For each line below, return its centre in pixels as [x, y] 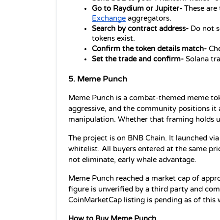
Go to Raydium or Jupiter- [138, 9]
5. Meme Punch [98, 79]
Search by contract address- [141, 29]
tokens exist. [113, 39]
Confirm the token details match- [150, 49]
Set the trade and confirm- [139, 59]
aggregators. [149, 19]
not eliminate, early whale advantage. [132, 160]
